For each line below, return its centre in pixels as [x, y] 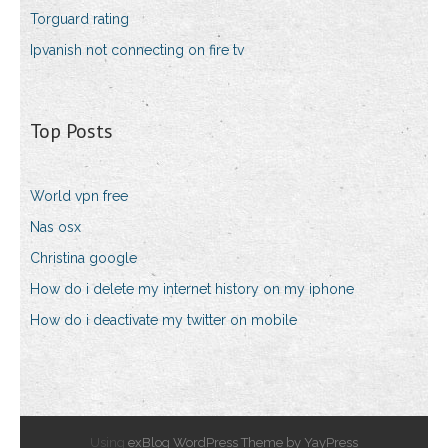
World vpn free [79, 196]
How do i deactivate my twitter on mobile [163, 320]
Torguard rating [79, 19]
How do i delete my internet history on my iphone [192, 289]
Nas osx [55, 227]
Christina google [83, 258]
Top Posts [71, 131]
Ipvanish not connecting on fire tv [137, 50]
